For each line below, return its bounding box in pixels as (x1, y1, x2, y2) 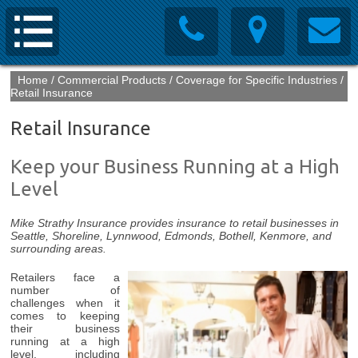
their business (10, 322, 120, 335)
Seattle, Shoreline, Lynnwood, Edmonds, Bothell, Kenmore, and (10, 229, 332, 242)
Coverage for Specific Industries (176, 74, 338, 86)
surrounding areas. (10, 242, 107, 255)
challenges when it (10, 296, 120, 309)
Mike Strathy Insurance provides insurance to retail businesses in (10, 217, 340, 229)
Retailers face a (10, 271, 120, 284)
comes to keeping (10, 309, 120, 322)
